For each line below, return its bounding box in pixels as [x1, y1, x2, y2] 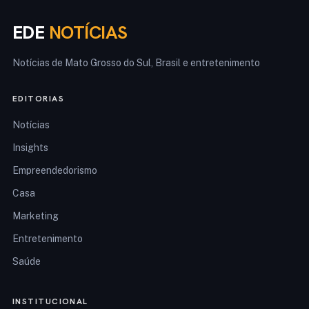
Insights [12, 142, 48, 154]
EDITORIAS [12, 93, 64, 105]
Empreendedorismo [12, 165, 97, 177]
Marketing [12, 210, 59, 222]
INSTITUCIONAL [12, 296, 88, 308]
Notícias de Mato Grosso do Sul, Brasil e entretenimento [12, 57, 260, 69]
